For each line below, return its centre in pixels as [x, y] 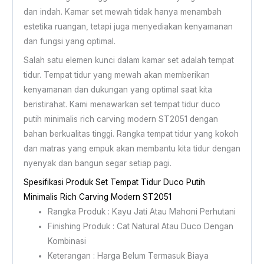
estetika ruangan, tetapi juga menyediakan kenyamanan [128, 27]
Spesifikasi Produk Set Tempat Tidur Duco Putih [114, 182]
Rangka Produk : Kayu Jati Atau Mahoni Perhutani [141, 211]
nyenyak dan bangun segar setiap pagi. [97, 163]
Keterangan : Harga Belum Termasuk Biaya [128, 255]
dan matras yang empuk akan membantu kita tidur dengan [132, 148]
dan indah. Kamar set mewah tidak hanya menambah [122, 12]
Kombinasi [67, 241]
